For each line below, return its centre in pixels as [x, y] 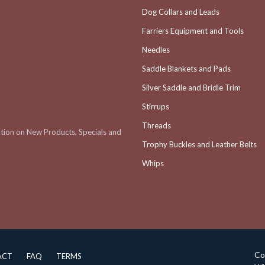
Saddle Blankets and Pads [186, 69]
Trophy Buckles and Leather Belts [199, 144]
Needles [156, 50]
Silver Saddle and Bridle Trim [191, 88]
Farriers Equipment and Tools [193, 31]
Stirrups [156, 106]
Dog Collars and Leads [181, 12]
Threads [156, 125]
